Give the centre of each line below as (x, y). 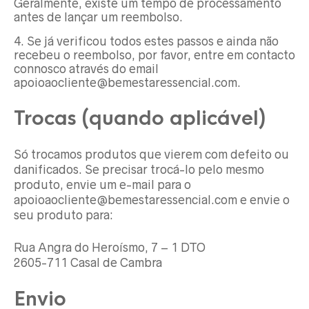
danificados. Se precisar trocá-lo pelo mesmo (139, 170)
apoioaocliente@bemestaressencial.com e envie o (152, 200)
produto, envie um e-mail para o (102, 185)
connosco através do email (86, 69)
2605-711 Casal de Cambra (88, 263)
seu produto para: (63, 216)
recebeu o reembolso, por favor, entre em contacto (154, 56)
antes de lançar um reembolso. (98, 18)
